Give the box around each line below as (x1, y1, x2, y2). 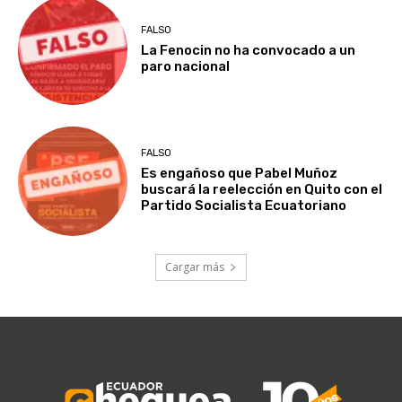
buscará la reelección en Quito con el (141, 181, 383, 198)
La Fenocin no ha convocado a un (141, 42, 356, 58)
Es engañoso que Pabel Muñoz (141, 165, 338, 182)
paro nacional (141, 58, 231, 74)
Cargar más (165, 259, 224, 275)
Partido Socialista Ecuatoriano (141, 197, 347, 214)
